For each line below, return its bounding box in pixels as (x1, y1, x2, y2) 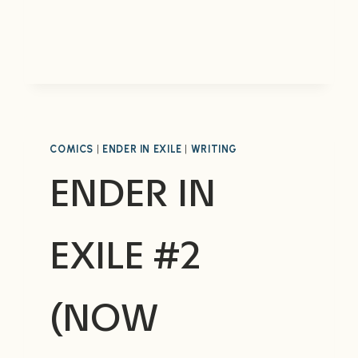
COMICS (50, 142, 94, 155)
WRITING (190, 142, 238, 155)
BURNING (118, 25, 174, 40)
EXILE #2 (50, 231, 202, 279)
